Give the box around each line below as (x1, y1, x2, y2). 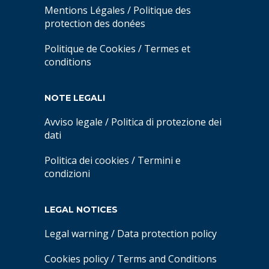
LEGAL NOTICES (44, 204, 118, 215)
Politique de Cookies (44, 42, 136, 55)
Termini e (138, 154, 181, 167)
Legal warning (44, 227, 109, 240)
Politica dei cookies (44, 154, 129, 167)
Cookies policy (44, 252, 109, 265)
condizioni (44, 167, 90, 180)
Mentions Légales (44, 4, 125, 17)
